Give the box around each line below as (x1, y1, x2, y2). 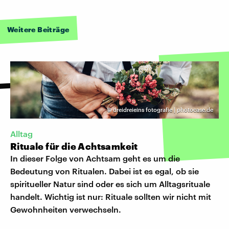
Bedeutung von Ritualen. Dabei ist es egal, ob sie (10, 166, 199, 176)
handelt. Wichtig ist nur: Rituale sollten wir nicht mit (10, 191, 211, 201)
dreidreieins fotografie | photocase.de (113, 106, 213, 113)
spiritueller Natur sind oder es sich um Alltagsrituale (10, 178, 210, 189)
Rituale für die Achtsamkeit (10, 140, 138, 152)
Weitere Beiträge (7, 25, 70, 34)
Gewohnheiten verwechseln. (10, 204, 121, 214)
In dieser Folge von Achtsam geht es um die (10, 153, 180, 163)
